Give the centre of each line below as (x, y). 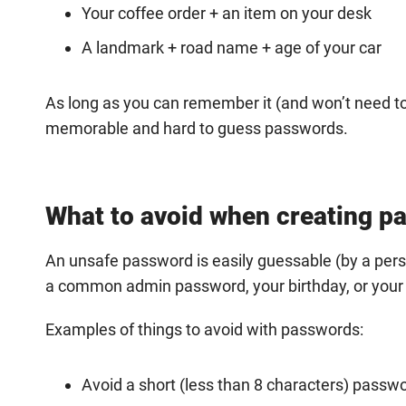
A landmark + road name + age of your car (232, 48)
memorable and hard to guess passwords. (198, 128)
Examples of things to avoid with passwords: (204, 329)
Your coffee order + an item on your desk (227, 13)
